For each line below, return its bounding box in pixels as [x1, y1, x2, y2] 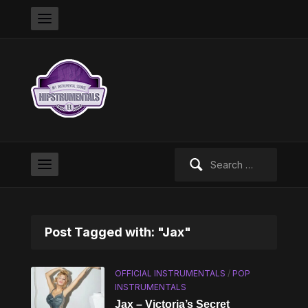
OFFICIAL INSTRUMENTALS [115, 268, 226, 278]
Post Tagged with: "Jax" [44, 225, 191, 239]
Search [173, 149, 206, 161]
